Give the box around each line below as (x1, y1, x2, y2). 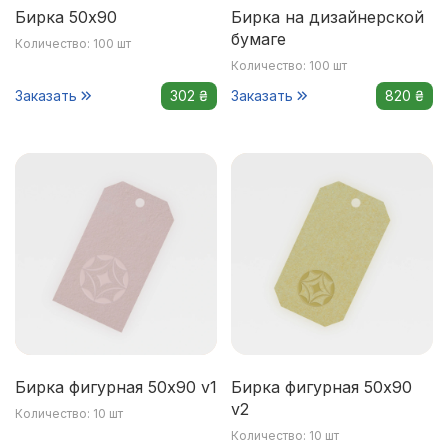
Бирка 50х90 (15, 7, 117, 27)
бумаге (231, 29, 286, 49)
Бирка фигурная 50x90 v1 (15, 377, 217, 397)
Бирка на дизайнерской (231, 7, 424, 27)
